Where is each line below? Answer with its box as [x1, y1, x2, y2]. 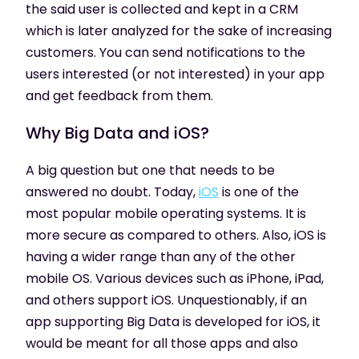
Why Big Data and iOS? [26, 121, 209, 144]
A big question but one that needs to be [26, 160, 275, 179]
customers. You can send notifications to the [26, 42, 305, 62]
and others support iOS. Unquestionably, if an [26, 290, 307, 309]
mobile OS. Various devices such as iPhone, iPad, [26, 268, 324, 288]
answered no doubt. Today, [26, 182, 199, 201]
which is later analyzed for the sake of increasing [26, 21, 332, 40]
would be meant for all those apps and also [26, 333, 298, 353]
